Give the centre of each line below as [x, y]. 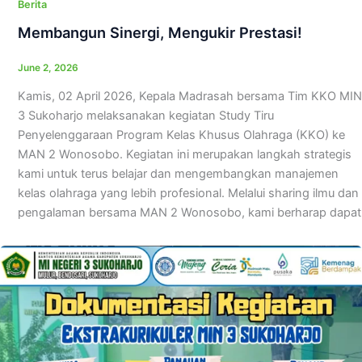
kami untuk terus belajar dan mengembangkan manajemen [178, 173]
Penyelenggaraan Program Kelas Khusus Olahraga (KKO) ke [181, 135]
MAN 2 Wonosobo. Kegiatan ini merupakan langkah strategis [184, 154]
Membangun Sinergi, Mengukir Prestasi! [162, 32]
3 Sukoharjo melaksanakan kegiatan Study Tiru [145, 115]
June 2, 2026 [48, 67]
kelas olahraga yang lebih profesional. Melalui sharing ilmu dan [188, 193]
